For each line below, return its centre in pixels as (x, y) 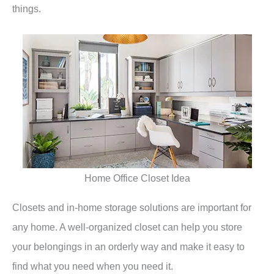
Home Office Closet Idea (137, 178)
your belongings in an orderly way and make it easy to (128, 247)
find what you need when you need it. (93, 266)
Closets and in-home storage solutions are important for (132, 208)
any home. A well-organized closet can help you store (127, 227)
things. (28, 8)
